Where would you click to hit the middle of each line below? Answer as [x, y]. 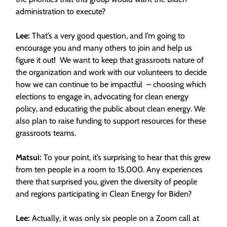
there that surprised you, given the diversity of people [106, 182]
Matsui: [30, 157]
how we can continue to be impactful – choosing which [111, 84]
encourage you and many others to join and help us [104, 48]
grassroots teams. [47, 133]
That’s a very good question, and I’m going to [108, 36]
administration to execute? [62, 11]
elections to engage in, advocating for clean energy [102, 97]
